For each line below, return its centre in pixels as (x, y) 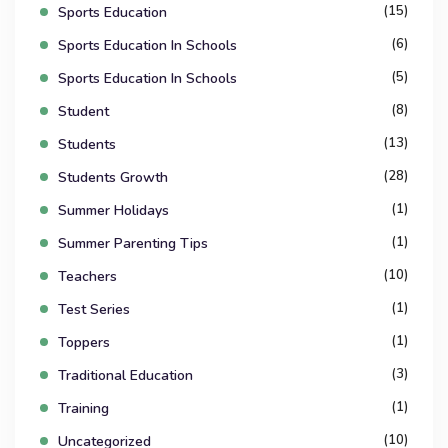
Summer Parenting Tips (133, 244)
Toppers (84, 343)
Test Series (94, 310)
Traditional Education (125, 376)
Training (83, 409)
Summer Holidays (113, 211)
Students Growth (113, 178)
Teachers (87, 277)
